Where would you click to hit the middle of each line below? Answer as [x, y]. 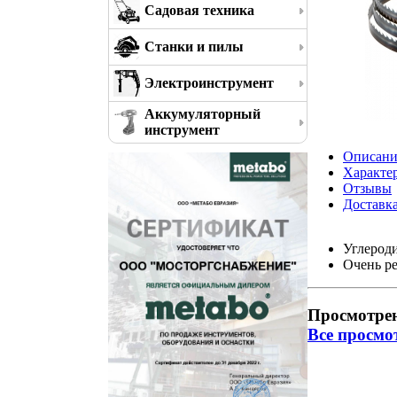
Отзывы [367, 188]
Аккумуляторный [202, 114]
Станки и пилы [194, 47]
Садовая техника [199, 10]
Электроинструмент [209, 83]
